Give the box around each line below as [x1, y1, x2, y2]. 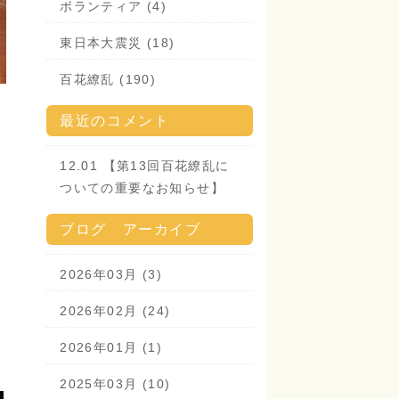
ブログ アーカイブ [60, 222, 201, 237]
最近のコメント [60, 113, 170, 128]
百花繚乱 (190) [60, 72, 157, 86]
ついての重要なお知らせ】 [60, 181, 225, 195]
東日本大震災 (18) [60, 36, 175, 50]
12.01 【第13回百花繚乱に [60, 159, 230, 173]
